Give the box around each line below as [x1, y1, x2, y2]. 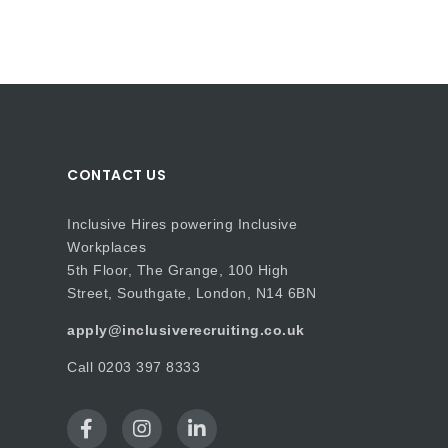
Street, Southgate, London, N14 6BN [67, 285, 316, 301]
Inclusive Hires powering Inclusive [67, 216, 297, 232]
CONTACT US [67, 164, 166, 185]
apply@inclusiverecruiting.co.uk [67, 322, 305, 338]
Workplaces [67, 239, 146, 255]
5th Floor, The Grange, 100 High [67, 262, 289, 278]
